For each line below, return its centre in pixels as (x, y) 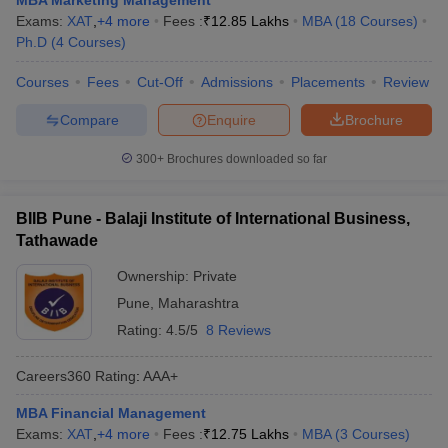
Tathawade (57, 240)
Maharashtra (198, 303)
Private (215, 276)
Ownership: (155, 276)
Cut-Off (160, 82)
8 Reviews (238, 330)
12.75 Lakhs (250, 434)
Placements (328, 82)
